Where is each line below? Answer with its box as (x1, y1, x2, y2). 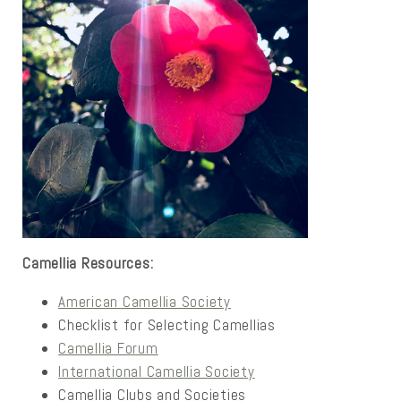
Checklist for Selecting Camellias (58, 314, 276, 335)
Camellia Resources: (22, 252, 154, 273)
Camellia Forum (58, 337, 158, 358)
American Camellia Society (58, 291, 231, 311)
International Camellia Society (58, 361, 255, 381)
